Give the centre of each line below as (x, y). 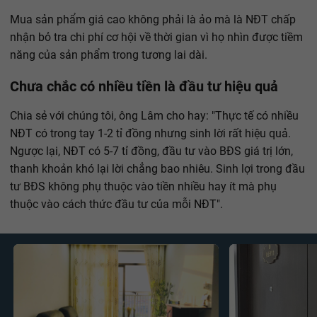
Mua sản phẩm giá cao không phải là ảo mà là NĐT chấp (153, 20)
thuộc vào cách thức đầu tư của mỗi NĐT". (116, 204)
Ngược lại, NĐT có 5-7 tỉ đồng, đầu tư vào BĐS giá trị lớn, (151, 151)
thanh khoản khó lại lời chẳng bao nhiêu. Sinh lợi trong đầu (157, 169)
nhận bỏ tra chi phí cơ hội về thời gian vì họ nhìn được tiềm (156, 38)
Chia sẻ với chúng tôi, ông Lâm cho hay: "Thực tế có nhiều (154, 116)
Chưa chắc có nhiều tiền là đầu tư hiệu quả (144, 87)
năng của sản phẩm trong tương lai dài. (109, 55)
